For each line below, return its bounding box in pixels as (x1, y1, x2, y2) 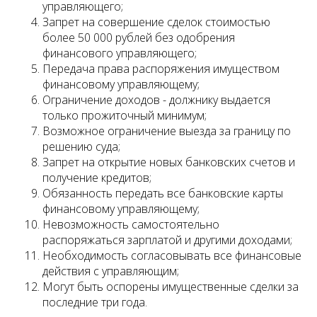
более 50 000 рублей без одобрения (42, 30, 235, 46)
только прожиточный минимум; (42, 108, 207, 124)
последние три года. (42, 294, 147, 311)
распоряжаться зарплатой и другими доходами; (42, 232, 292, 248)
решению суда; (42, 139, 120, 155)
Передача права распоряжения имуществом (42, 61, 279, 77)
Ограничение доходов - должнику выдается (42, 92, 270, 108)
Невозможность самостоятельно (42, 217, 219, 233)
